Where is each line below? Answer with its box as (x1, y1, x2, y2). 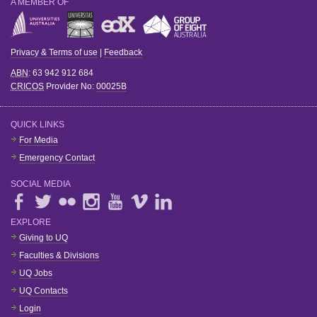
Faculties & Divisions (19, 250, 99, 260)
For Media (19, 134, 58, 145)
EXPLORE (11, 217, 51, 227)
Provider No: (44, 81, 96, 91)
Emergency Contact (19, 152, 95, 163)
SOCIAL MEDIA (11, 178, 71, 189)
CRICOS (11, 81, 44, 91)
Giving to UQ (19, 232, 68, 243)
